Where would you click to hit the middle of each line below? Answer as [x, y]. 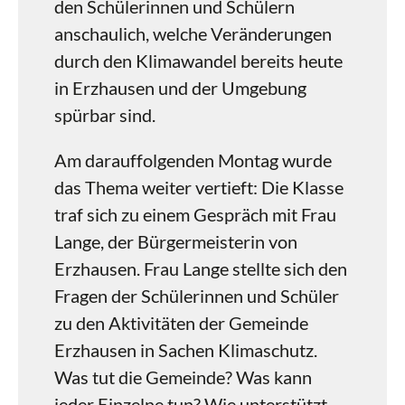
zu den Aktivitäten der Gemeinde [181, 323]
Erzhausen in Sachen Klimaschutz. [186, 350]
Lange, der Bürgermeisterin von [176, 241]
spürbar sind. [105, 115]
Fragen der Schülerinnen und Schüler [197, 296]
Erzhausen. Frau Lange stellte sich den [201, 268]
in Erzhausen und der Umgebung [180, 88]
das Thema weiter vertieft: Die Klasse [199, 187]
